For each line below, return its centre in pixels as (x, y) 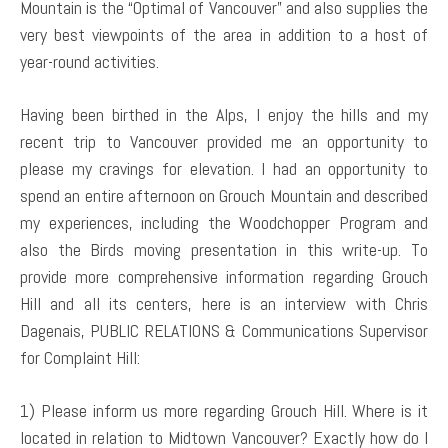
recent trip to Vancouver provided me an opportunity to (224, 141)
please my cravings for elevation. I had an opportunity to (224, 168)
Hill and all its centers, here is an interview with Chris (224, 303)
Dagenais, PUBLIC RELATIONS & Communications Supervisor (224, 330)
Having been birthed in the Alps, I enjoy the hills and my (224, 114)
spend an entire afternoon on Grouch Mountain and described (224, 195)
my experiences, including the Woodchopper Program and (224, 222)
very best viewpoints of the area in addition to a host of (224, 34)
